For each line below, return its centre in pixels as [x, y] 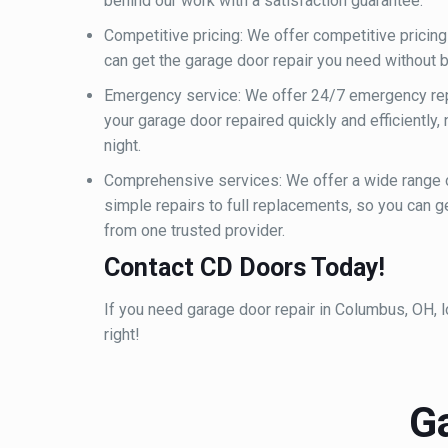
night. [122, 146]
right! [122, 335]
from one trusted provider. [194, 231]
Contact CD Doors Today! [244, 268]
